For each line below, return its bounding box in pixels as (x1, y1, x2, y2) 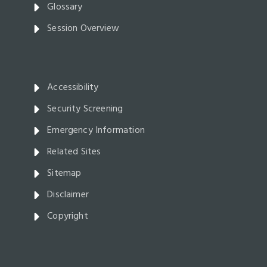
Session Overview (47, 21, 120, 37)
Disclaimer (47, 187, 89, 203)
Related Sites (47, 144, 101, 160)
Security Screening (47, 101, 123, 117)
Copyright (47, 209, 88, 225)
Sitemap (47, 166, 82, 182)
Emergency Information (47, 123, 145, 139)
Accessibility (47, 80, 99, 96)
